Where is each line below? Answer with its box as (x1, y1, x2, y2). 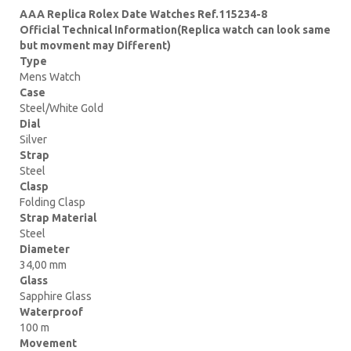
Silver (20, 132, 47, 146)
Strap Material (20, 211, 96, 224)
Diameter (20, 242, 70, 255)
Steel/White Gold (20, 101, 103, 114)
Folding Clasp (20, 195, 85, 208)
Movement (20, 336, 77, 349)
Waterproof (20, 305, 83, 318)
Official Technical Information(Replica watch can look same (20, 23, 331, 36)
